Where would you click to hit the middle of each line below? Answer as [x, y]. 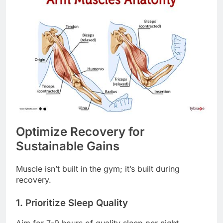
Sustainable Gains [68, 146]
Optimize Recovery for [80, 131]
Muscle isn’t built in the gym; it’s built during [98, 168]
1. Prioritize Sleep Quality [72, 203]
